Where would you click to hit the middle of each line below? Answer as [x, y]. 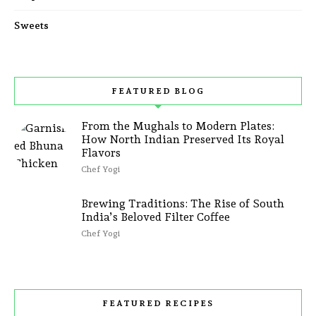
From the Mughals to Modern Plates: [178, 126]
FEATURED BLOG [158, 91]
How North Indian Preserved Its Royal [183, 140]
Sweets [31, 26]
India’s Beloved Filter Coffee [156, 217]
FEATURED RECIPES [158, 304]
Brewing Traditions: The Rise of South [183, 204]
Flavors [101, 153]
